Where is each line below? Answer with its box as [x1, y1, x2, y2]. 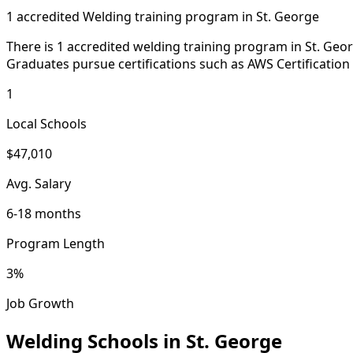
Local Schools [6, 114, 87, 132]
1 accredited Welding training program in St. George [6, 7, 319, 25]
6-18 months [6, 204, 81, 222]
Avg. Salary [6, 174, 71, 192]
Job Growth [6, 294, 74, 312]
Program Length [6, 234, 105, 252]
